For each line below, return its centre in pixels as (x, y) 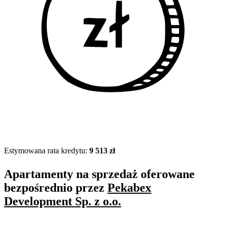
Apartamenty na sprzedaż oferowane (99, 174)
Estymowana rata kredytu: (47, 151)
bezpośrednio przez (56, 188)
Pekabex (129, 188)
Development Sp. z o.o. (63, 202)
